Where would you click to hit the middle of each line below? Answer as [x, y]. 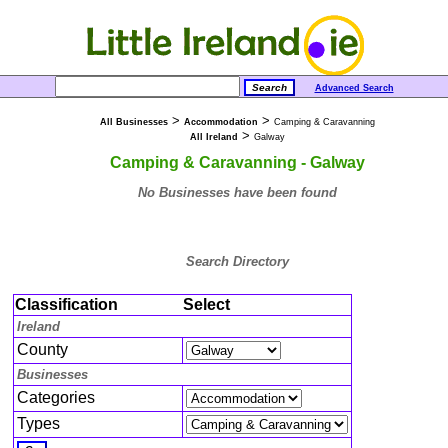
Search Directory [237, 261]
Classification [66, 305]
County [42, 350]
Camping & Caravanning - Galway [237, 162]
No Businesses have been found [237, 192]
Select [206, 305]
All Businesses [133, 122]
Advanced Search [354, 88]
